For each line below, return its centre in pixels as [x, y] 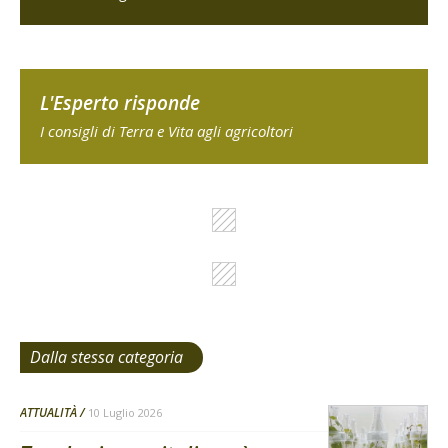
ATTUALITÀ [48, 413]
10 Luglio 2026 [125, 413]
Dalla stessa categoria [106, 357]
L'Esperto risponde [120, 103]
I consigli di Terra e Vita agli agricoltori [166, 131]
